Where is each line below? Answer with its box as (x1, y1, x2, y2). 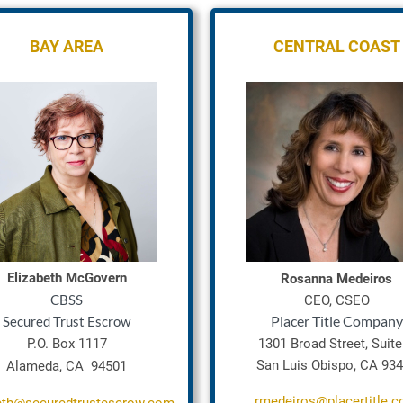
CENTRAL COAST (273, 37, 400, 56)
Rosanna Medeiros (281, 271, 392, 287)
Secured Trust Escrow (3, 313, 130, 329)
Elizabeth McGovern (6, 270, 127, 286)
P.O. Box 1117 (26, 336, 107, 352)
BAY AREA (30, 37, 103, 56)
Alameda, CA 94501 (6, 358, 127, 374)
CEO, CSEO (303, 292, 370, 309)
